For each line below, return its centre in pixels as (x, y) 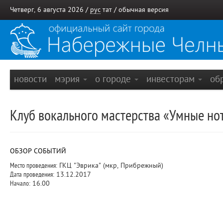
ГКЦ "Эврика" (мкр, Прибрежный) (110, 166)
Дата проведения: (32, 174)
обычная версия (144, 10)
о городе (114, 79)
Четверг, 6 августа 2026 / (50, 10)
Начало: (20, 183)
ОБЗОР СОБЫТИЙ (38, 151)
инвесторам (172, 79)
